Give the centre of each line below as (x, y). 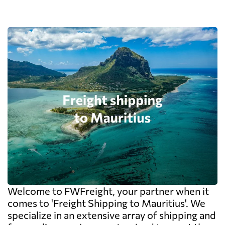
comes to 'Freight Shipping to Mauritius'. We (106, 203)
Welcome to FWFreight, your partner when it (108, 191)
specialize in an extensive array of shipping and (112, 215)
